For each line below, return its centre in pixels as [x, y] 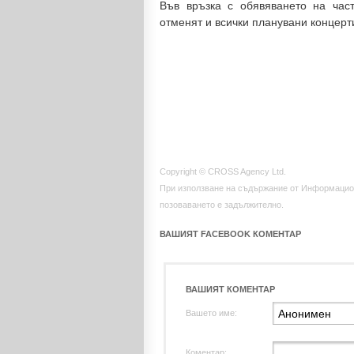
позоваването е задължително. [222, 205]
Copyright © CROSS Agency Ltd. [223, 171]
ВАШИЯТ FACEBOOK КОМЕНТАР [230, 234]
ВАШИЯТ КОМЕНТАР [230, 289]
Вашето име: [211, 313]
